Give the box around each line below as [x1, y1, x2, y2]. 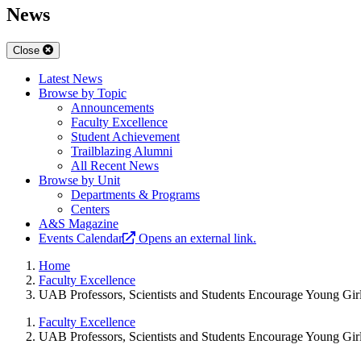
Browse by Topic [39, 86, 127, 101]
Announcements [71, 101, 154, 115]
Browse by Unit [39, 173, 120, 188]
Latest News [39, 72, 102, 86]
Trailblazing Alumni [71, 144, 172, 159]
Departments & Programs [71, 188, 200, 202]
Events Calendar [39, 231, 122, 246]
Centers [71, 202, 110, 217]
